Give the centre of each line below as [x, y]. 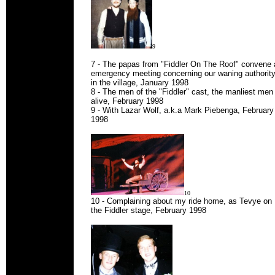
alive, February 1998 [127, 101]
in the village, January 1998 [140, 83]
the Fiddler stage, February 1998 [150, 210]
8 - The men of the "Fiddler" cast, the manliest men [182, 92]
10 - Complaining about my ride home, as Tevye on [181, 201]
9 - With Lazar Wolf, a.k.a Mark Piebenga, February [182, 110]
